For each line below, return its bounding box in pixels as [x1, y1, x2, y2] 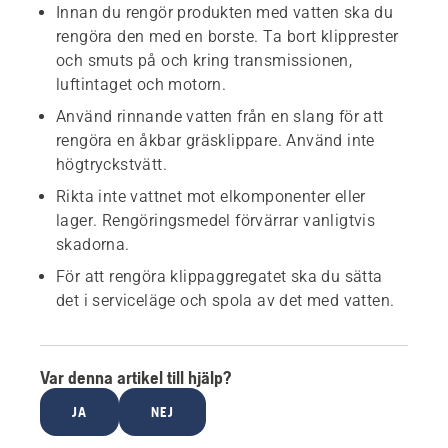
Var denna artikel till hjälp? [40, 366, 231, 388]
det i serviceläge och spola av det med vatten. [56, 290, 395, 310]
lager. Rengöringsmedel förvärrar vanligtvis [56, 210, 376, 230]
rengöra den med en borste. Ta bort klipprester [56, 26, 399, 46]
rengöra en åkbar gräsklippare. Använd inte [56, 130, 375, 150]
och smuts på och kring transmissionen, [56, 50, 353, 70]
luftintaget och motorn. [56, 74, 227, 94]
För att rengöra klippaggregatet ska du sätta [56, 266, 383, 286]
